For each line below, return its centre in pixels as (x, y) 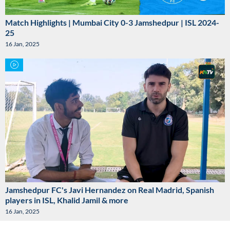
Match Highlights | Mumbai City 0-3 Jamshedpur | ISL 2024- (112, 23)
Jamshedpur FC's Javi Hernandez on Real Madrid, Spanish (110, 190)
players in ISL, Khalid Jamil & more (67, 200)
